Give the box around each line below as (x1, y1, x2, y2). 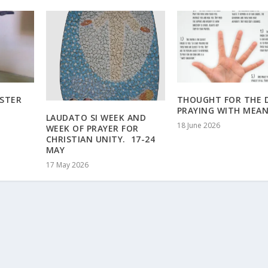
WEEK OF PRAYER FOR (45, 122, 139, 134)
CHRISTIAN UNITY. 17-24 (45, 133, 156, 145)
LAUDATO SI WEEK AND (45, 111, 147, 123)
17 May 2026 (45, 159, 89, 170)
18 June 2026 (176, 120, 220, 130)
